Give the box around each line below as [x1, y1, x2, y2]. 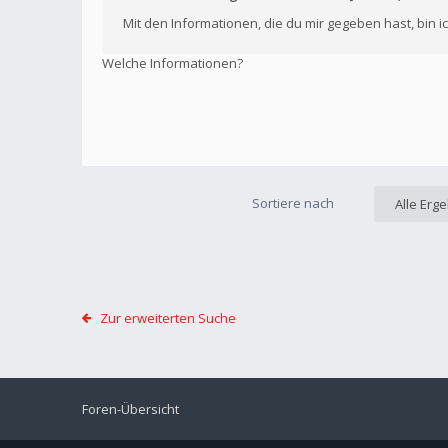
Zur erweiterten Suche [99, 309, 236, 327]
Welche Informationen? [102, 53, 243, 72]
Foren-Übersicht [82, 400, 179, 418]
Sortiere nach [252, 194, 334, 212]
